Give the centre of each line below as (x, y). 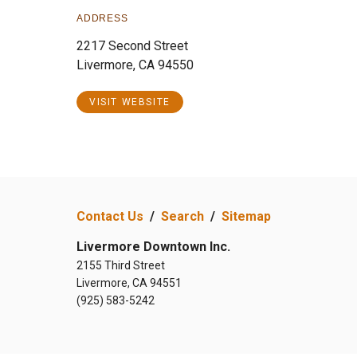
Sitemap (246, 216)
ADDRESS (102, 18)
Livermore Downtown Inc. (153, 247)
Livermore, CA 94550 (135, 65)
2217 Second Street (132, 46)
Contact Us (110, 216)
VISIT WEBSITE (130, 102)
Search (182, 216)
